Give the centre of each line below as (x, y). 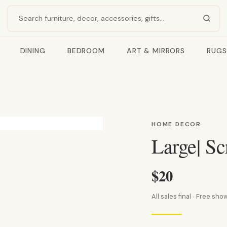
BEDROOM (86, 50)
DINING (33, 50)
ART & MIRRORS (156, 50)
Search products (45, 24)
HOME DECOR (177, 124)
